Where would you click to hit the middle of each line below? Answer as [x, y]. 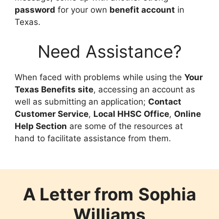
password [35, 10]
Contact [165, 101]
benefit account [142, 10]
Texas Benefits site [54, 89]
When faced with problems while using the [99, 77]
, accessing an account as [144, 89]
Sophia [167, 194]
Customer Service [52, 114]
